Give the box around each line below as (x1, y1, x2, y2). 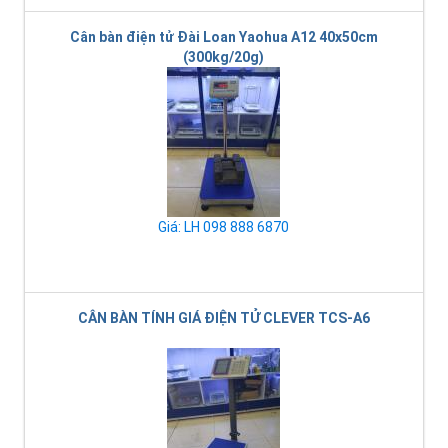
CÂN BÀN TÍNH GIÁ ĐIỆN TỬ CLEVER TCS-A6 (77, 310, 370, 327)
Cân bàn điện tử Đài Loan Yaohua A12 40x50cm (69, 29, 378, 46)
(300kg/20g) (183, 49, 264, 66)
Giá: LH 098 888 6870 (158, 219, 289, 236)
